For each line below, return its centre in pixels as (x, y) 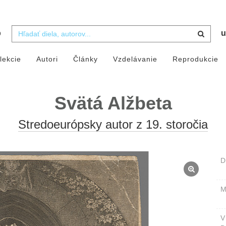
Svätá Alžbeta (113, 103)
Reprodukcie (195, 59)
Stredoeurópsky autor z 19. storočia (113, 125)
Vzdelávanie (135, 59)
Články (85, 59)
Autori (47, 59)
